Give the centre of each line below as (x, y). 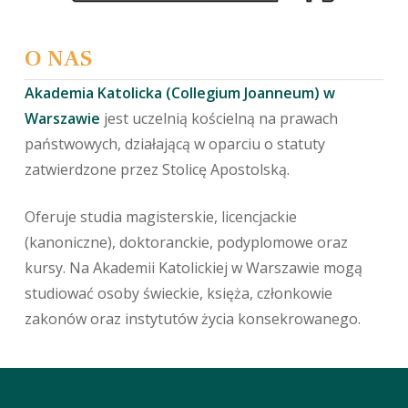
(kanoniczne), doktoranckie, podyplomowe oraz (187, 243)
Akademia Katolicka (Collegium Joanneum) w (180, 93)
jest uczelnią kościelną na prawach (219, 119)
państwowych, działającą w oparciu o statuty (175, 144)
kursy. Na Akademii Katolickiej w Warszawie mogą (194, 268)
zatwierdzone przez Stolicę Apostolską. (158, 170)
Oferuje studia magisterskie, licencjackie (161, 217)
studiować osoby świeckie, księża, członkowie (179, 294)
